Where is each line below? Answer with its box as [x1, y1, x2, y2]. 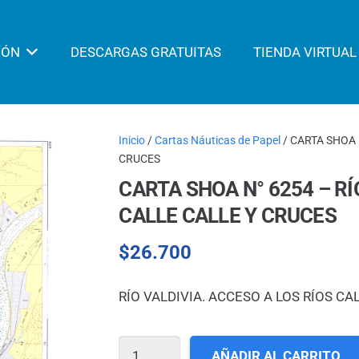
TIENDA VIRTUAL [252, 44, 357, 60]
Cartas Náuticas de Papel [155, 134, 281, 147]
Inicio [119, 134, 146, 147]
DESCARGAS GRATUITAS [70, 44, 221, 60]
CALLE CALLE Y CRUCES [119, 204, 337, 228]
